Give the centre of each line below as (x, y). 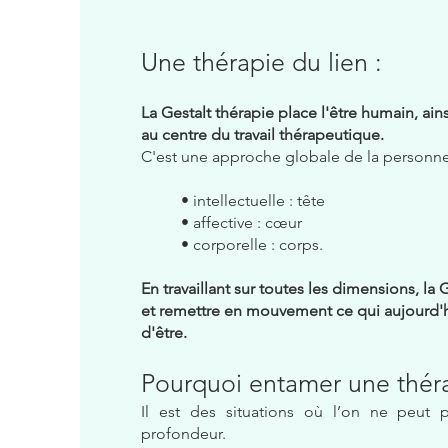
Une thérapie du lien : (261, 62)
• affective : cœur (241, 222)
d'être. (163, 332)
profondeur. (183, 433)
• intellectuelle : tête (252, 200)
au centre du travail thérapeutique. (262, 134)
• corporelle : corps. (251, 244)
